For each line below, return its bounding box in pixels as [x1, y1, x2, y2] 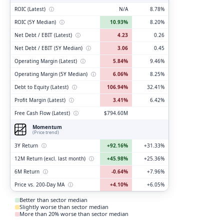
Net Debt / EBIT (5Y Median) [14, 44, 84, 52]
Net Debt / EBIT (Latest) [14, 31, 73, 39]
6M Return [14, 168, 41, 175]
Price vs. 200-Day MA [14, 181, 66, 188]
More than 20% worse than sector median [19, 210, 129, 218]
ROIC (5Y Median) [14, 18, 57, 26]
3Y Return [14, 142, 39, 149]
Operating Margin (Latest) [14, 57, 78, 65]
